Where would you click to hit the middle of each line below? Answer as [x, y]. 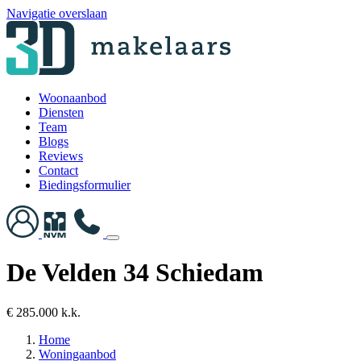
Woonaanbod [73, 98]
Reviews [61, 156]
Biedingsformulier [85, 185]
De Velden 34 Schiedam [135, 273]
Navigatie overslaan [57, 13]
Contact [58, 170]
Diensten [61, 112]
